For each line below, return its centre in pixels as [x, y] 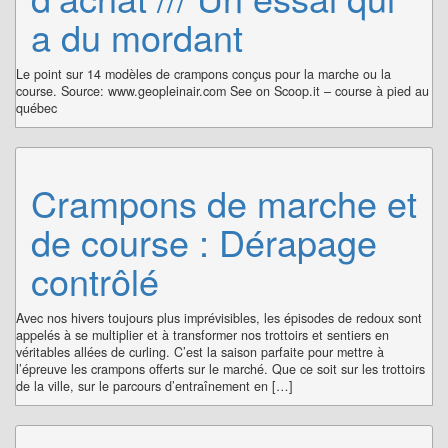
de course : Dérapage [204, 241]
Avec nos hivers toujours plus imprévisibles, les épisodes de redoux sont [219, 317]
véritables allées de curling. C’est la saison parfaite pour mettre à [200, 351]
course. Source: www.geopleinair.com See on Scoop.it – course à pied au [222, 91]
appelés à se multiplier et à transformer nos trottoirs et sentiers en [202, 334]
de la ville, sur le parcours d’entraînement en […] [154, 385]
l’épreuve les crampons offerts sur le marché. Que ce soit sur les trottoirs [220, 368]
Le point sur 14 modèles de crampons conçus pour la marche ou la [203, 74]
